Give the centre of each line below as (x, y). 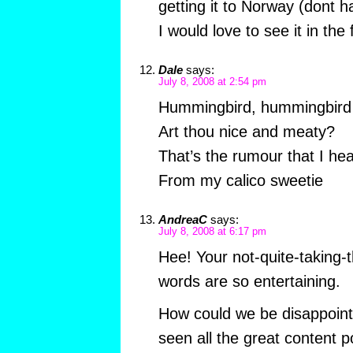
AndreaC (182, 220)
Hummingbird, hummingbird (255, 108)
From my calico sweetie (240, 181)
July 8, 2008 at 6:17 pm (212, 232)
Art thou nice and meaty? (246, 132)
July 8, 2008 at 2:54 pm (212, 82)
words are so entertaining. (249, 282)
